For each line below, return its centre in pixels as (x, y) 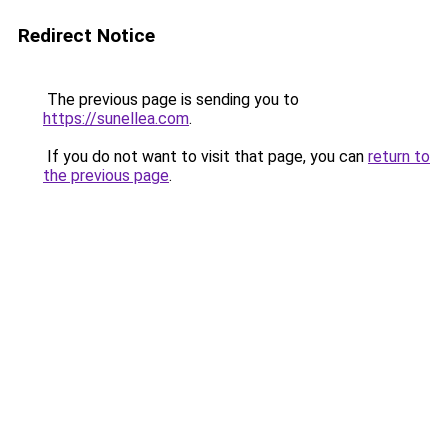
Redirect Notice (86, 35)
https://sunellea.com (116, 118)
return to (399, 156)
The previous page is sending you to (171, 99)
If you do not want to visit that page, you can (205, 156)
